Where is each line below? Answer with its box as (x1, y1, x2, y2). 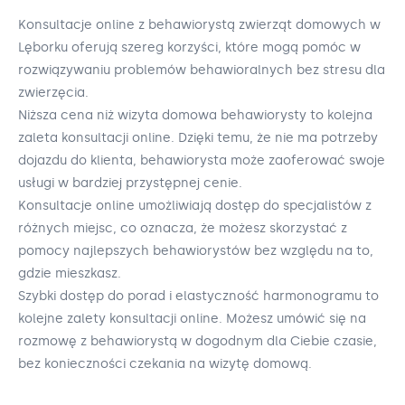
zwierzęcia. (18, 85, 89, 101)
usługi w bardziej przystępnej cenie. (18, 175, 242, 192)
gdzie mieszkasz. (18, 266, 121, 282)
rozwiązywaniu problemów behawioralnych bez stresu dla (18, 62, 385, 79)
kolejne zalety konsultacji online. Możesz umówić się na (18, 311, 366, 327)
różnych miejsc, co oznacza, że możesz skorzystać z (18, 221, 347, 237)
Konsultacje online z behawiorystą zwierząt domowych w (18, 17, 381, 33)
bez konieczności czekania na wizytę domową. (18, 356, 312, 372)
